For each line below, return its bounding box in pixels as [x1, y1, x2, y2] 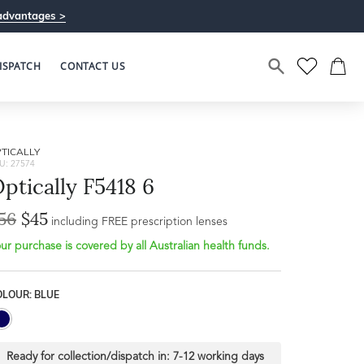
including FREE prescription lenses [51, 216, 227, 227]
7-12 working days [172, 351, 264, 362]
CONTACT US [60, 59, 126, 73]
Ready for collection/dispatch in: [6, 351, 173, 362]
